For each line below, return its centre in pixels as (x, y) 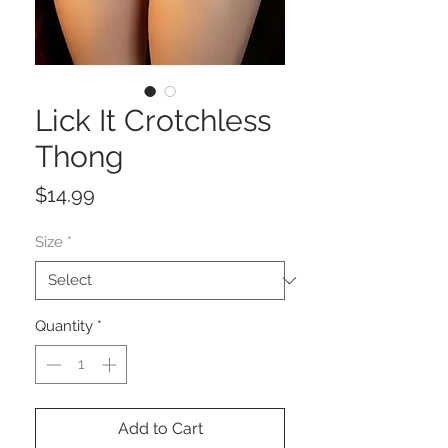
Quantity (64, 326)
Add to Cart (160, 428)
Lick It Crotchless (153, 120)
